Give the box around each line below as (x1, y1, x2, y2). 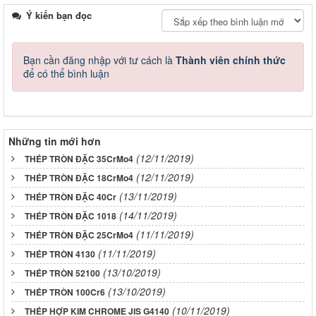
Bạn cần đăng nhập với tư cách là (23, 53, 176, 68)
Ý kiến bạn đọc (23, 8, 92, 23)
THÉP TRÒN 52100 (25, 267, 100, 280)
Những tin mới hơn (8, 134, 101, 149)
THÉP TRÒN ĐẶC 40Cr (25, 190, 116, 204)
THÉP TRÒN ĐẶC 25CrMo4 (25, 229, 133, 242)
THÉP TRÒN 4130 (25, 248, 95, 261)
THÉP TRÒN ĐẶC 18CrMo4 (25, 171, 133, 185)
